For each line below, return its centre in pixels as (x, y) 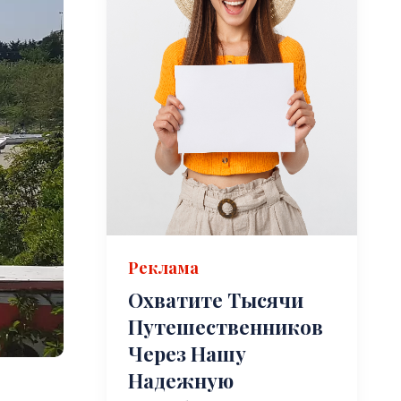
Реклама (164, 267)
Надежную (181, 380)
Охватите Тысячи (216, 299)
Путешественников (226, 326)
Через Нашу (188, 353)
